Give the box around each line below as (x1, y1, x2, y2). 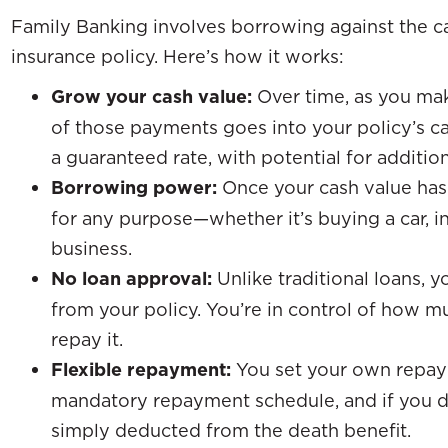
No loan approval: (51, 266, 212, 290)
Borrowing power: (51, 175, 217, 199)
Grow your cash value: (51, 84, 252, 108)
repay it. (51, 327, 123, 350)
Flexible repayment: (51, 357, 236, 381)
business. (51, 236, 132, 259)
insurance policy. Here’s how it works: (11, 44, 344, 67)
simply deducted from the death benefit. (51, 418, 411, 441)
